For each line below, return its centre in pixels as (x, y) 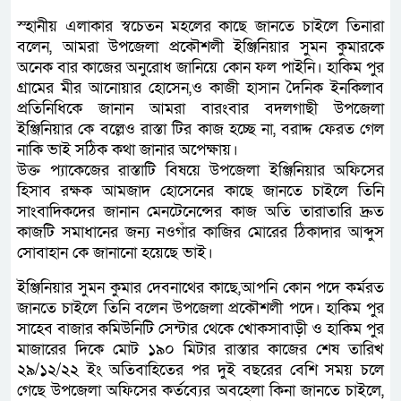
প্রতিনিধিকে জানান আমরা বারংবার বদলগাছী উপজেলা (200, 108)
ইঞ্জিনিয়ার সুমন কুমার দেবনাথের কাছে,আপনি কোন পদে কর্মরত (200, 287)
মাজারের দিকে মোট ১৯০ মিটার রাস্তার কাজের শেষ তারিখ (200, 349)
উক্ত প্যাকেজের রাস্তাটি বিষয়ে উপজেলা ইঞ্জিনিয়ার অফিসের (200, 170)
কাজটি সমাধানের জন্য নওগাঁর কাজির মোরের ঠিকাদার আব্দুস (200, 232)
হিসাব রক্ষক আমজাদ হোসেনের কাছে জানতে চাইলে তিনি (200, 191)
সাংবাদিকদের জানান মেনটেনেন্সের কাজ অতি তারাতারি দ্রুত (200, 211)
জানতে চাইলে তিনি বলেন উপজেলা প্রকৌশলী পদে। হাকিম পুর (200, 308)
